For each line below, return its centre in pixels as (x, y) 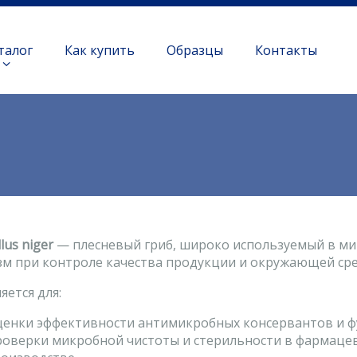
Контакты (286, 50)
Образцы (194, 50)
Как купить (99, 50)
